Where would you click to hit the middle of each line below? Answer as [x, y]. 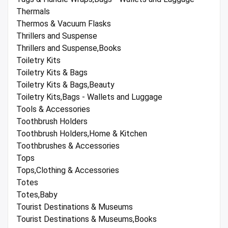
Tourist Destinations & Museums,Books [87, 219]
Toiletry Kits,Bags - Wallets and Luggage [89, 97]
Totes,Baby [37, 195]
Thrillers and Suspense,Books [69, 48]
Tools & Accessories [53, 109]
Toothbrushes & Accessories [68, 146]
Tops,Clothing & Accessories [68, 170]
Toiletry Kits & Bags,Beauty [65, 85]
